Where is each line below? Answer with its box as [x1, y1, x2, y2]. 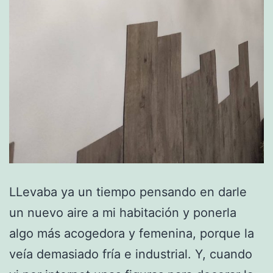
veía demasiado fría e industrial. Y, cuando [9, 247, 252, 262]
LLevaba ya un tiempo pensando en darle [9, 185, 247, 200]
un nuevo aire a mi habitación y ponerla [9, 205, 236, 221]
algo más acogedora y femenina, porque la [9, 226, 254, 241]
